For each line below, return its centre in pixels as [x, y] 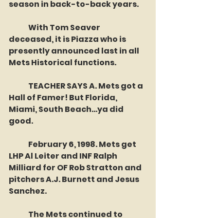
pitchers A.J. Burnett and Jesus [75, 179]
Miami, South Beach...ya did [67, 109]
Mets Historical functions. [63, 63]
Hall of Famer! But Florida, [64, 98]
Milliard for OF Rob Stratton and [76, 168]
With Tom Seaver [18, 27]
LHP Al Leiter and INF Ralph [64, 156]
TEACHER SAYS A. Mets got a [18, 86]
